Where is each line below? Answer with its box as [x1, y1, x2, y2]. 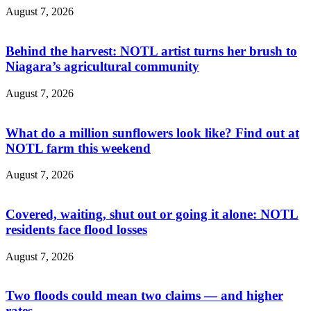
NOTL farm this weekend [6, 140, 151, 155]
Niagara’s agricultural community [6, 59, 199, 74]
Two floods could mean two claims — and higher [6, 288, 283, 303]
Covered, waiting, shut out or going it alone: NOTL [6, 207, 299, 222]
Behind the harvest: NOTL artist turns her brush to [6, 44, 297, 59]
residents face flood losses [6, 222, 147, 237]
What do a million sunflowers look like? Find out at [6, 125, 299, 140]
